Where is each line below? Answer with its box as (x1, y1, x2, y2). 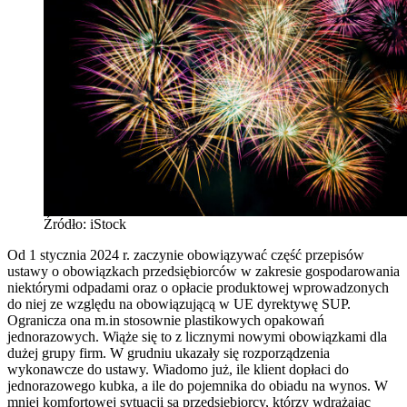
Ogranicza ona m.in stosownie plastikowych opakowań (7, 312, 324, 328)
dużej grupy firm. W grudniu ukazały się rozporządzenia (7, 344, 330, 361)
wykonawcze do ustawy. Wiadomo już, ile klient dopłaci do (7, 361, 349, 377)
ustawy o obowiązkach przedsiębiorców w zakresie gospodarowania (7, 263, 400, 279)
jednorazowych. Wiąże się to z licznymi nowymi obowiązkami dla (7, 328, 387, 344)
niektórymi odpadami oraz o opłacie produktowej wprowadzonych (7, 279, 389, 295)
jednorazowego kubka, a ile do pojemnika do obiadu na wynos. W (7, 377, 388, 393)
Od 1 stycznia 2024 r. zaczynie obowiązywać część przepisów (7, 246, 364, 263)
